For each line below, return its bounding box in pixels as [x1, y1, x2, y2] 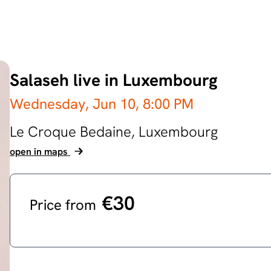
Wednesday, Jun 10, [10, 94, 143, 113]
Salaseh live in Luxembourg [10, 69, 218, 91]
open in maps [10, 145, 70, 158]
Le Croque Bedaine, [10, 122, 139, 141]
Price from [30, 195, 100, 214]
